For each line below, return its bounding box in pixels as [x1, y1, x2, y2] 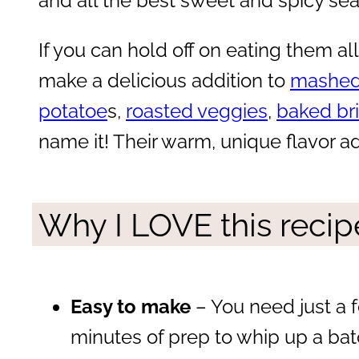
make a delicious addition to [38, 68, 290, 92]
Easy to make [71, 295, 191, 319]
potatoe [38, 99, 107, 123]
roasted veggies [126, 99, 268, 123]
